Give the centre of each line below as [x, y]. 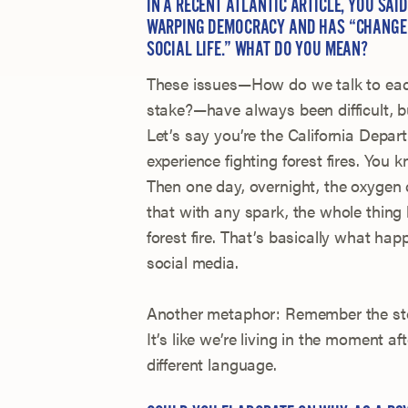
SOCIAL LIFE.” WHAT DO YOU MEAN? [257, 48]
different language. [211, 363]
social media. [192, 261]
